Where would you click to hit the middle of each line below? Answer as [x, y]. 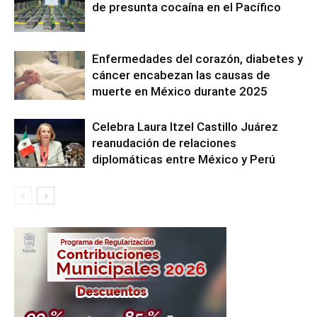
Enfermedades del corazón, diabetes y [197, 58]
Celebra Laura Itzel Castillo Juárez [185, 126]
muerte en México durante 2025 [180, 91]
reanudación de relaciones [164, 143]
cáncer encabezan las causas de [181, 75]
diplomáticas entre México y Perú [184, 159]
